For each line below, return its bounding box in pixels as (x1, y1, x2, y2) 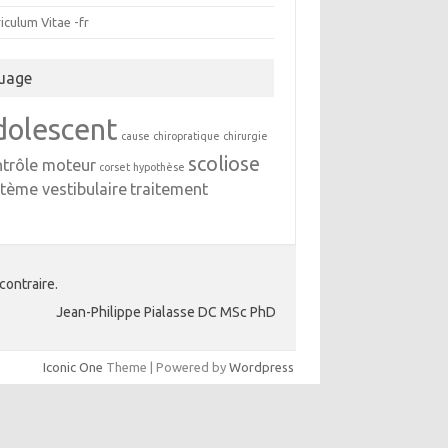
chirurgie (223, 130, 269, 142)
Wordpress (229, 360, 294, 374)
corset (99, 161, 131, 173)
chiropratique (153, 130, 221, 142)
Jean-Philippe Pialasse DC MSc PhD (56, 304, 276, 320)
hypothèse (133, 161, 186, 173)
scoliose (188, 152, 261, 175)
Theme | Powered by (103, 360, 229, 374)
